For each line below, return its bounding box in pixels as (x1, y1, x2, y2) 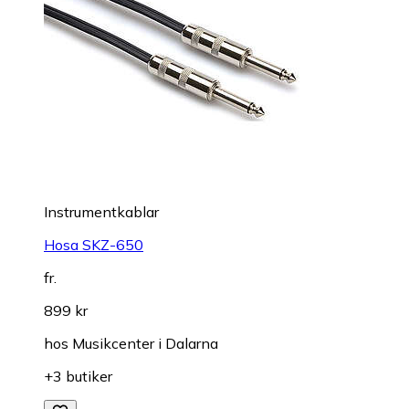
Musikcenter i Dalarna (72, 334, 218, 353)
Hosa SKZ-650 (44, 236, 143, 255)
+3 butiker (44, 367, 112, 386)
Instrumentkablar (44, 203, 159, 222)
